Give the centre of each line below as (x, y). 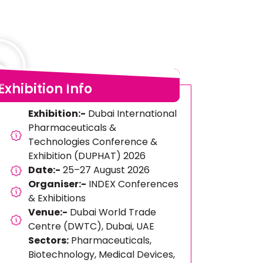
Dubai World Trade (112, 212)
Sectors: (49, 240)
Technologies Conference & (93, 142)
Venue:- (48, 212)
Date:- (45, 170)
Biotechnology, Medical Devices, (102, 254)
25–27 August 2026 (105, 170)
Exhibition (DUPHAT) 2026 (87, 156)
